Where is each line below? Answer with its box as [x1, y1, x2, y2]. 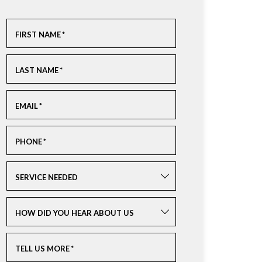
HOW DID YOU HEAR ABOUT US [15, 208, 134, 218]
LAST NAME [15, 65, 58, 75]
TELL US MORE [15, 244, 70, 253]
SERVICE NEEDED [15, 173, 78, 182]
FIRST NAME [15, 30, 61, 39]
